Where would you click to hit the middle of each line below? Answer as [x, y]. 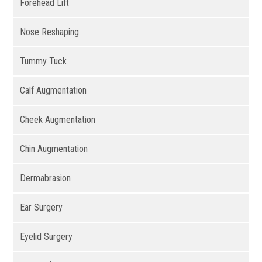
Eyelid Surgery [46, 237]
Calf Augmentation [54, 91]
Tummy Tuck [44, 61]
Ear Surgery [42, 208]
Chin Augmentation [54, 149]
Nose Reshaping [50, 32]
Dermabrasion [46, 178]
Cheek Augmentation [58, 120]
